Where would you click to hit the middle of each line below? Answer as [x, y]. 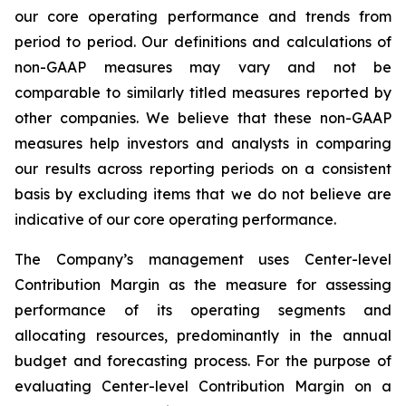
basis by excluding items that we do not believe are [203, 194]
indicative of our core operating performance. [175, 219]
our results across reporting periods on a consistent [203, 169]
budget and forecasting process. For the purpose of [203, 361]
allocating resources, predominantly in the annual [203, 335]
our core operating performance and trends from [203, 16]
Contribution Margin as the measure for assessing [203, 285]
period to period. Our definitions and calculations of [203, 42]
